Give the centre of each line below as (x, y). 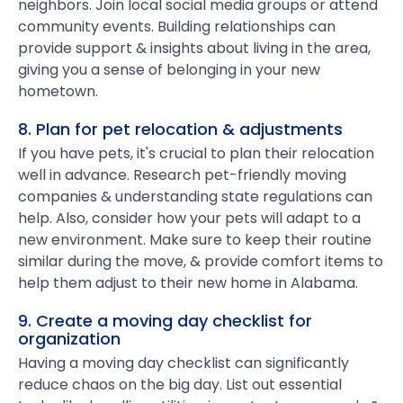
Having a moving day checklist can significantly (184, 363)
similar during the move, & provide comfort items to (201, 261)
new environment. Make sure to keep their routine (195, 240)
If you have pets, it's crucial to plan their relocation (196, 153)
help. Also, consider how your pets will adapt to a (189, 218)
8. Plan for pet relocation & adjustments (180, 129)
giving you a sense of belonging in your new (169, 70)
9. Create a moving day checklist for (165, 321)
